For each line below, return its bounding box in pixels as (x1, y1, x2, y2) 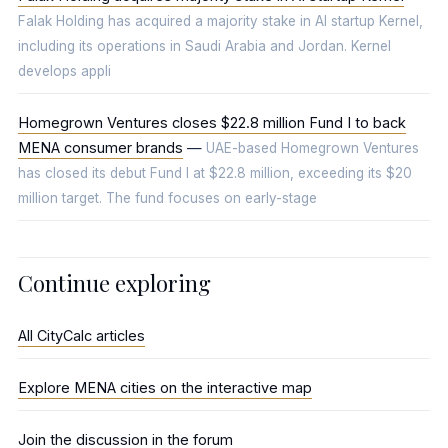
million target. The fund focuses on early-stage (18, 190, 317, 206)
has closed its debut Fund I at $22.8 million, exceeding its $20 (18, 165, 412, 181)
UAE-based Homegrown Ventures (206, 140, 419, 156)
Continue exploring (18, 268, 211, 298)
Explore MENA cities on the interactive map (18, 379, 312, 396)
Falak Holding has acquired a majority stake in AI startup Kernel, (18, 13, 423, 29)
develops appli (18, 63, 111, 79)
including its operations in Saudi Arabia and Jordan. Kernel (18, 38, 391, 54)
